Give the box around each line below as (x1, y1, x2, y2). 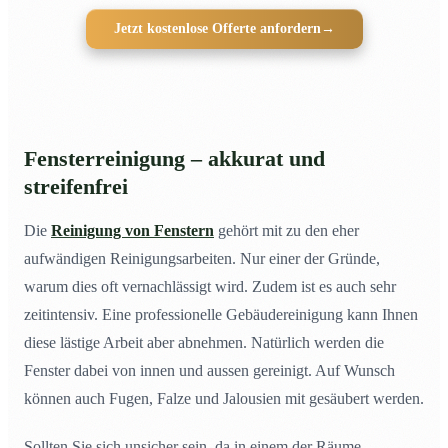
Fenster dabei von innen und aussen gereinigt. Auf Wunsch (24, 362, 395, 380)
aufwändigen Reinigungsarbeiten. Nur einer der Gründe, (24, 250, 380, 268)
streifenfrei (24, 175, 128, 200)
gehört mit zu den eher (214, 222, 359, 240)
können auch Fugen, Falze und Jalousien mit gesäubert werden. (24, 390, 424, 408)
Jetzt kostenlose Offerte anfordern (113, 21, 321, 37)
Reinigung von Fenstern (51, 222, 214, 240)
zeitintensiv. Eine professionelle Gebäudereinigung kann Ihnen (24, 306, 418, 324)
